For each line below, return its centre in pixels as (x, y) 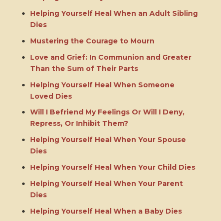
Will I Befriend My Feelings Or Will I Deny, (107, 112)
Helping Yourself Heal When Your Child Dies (112, 167)
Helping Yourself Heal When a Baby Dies (106, 211)
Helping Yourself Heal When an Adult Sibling (114, 14)
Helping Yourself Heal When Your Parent (106, 183)
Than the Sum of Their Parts (84, 68)
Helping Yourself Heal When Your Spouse (108, 140)
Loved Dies (51, 96)
